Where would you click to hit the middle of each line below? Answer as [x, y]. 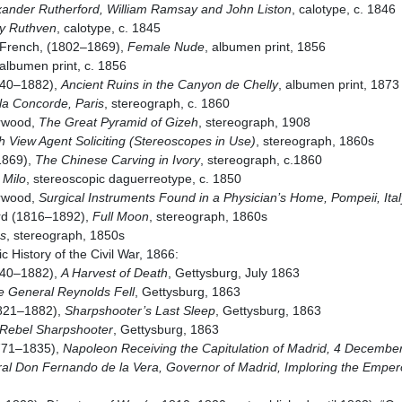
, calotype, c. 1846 [343, 9]
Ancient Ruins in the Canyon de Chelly [169, 84]
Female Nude [166, 47]
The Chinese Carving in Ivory [117, 160]
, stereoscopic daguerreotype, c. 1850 [133, 179]
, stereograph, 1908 [254, 122]
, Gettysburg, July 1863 [233, 273]
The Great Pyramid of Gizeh [118, 122]
